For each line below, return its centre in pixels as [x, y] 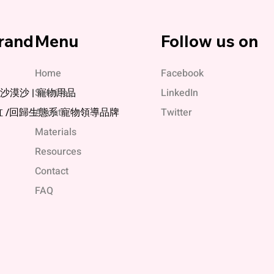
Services [54, 93]
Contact [52, 171]
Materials [56, 132]
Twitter [176, 112]
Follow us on [209, 41]
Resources [58, 151]
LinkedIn [179, 93]
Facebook [182, 73]
